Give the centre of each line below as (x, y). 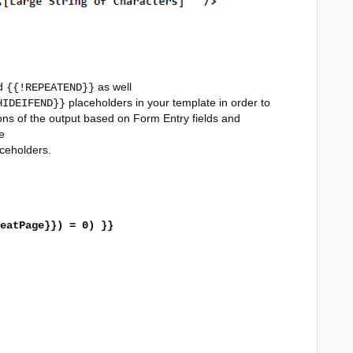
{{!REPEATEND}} (50, 87)
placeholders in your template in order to (168, 102)
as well (113, 86)
